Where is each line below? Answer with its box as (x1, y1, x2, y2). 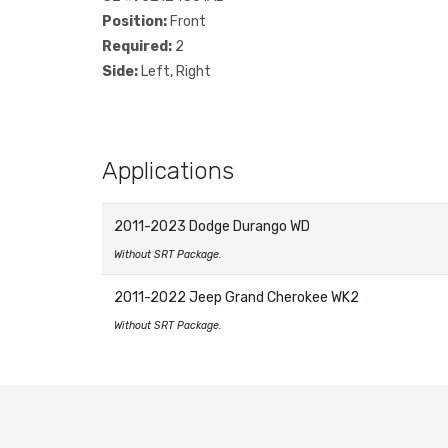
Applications (102, 156, 234, 185)
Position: (102, 12, 167, 30)
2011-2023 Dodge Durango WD (114, 217, 310, 235)
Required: (102, 37, 172, 55)
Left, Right (138, 62, 211, 80)
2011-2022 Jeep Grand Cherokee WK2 (114, 288, 359, 306)
